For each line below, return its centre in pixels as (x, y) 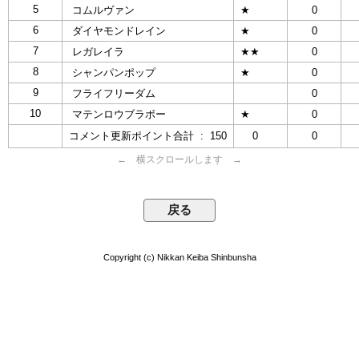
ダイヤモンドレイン (117, 30)
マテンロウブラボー (117, 114)
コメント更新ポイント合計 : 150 (148, 135)
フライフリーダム (112, 93)
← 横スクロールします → (179, 159)
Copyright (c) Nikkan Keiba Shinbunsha (179, 257)
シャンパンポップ (112, 72)
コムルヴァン (102, 10)
